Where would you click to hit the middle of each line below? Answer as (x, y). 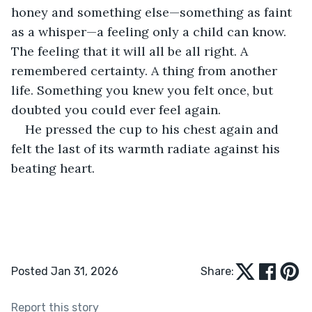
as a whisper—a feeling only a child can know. (150, 31)
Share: (217, 271)
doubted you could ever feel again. (116, 109)
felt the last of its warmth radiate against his (147, 148)
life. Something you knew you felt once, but (144, 90)
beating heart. (53, 168)
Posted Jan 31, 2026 (65, 271)
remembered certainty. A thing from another (146, 70)
